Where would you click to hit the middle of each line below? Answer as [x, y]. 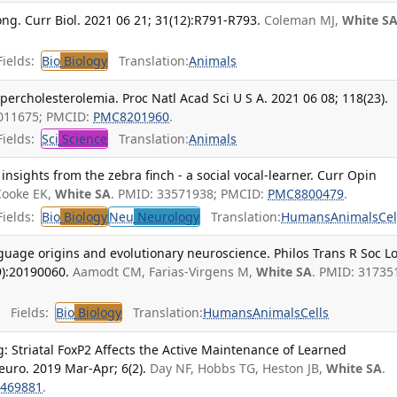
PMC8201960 [132, 116]
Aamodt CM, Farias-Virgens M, [165, 271]
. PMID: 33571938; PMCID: [190, 194]
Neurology [167, 216]
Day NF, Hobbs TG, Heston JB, [238, 368]
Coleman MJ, [304, 19]
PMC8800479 [306, 194]
